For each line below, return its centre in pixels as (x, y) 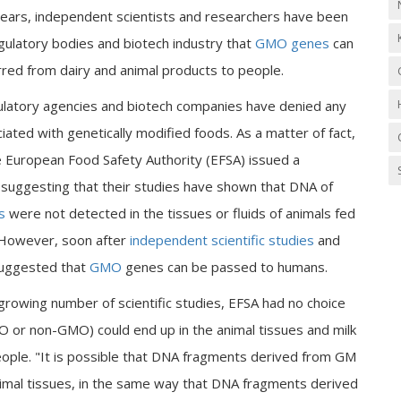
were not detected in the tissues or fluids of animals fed (180, 213)
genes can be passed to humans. (228, 267)
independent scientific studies (222, 240)
